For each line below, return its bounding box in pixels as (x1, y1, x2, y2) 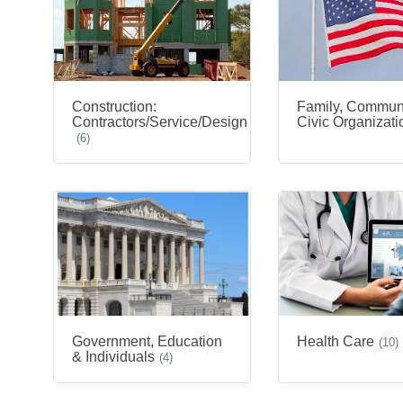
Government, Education (72, 334, 222, 350)
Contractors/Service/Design (72, 113, 247, 130)
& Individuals (72, 349, 155, 365)
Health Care (297, 334, 374, 350)
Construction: (72, 98, 157, 114)
